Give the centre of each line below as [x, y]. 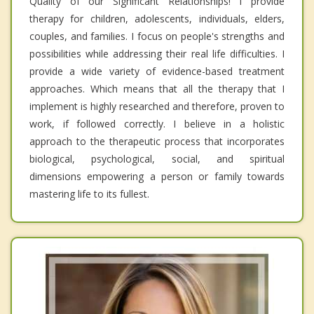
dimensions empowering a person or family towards [157, 176]
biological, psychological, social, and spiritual [157, 158]
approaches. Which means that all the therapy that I [157, 88]
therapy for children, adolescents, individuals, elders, [157, 18]
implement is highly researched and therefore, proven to [157, 106]
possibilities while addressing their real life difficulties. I [157, 53]
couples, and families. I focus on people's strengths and [157, 36]
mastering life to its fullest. [89, 193]
